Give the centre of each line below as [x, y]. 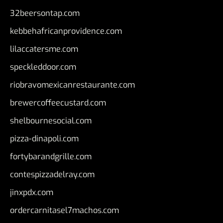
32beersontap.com [45, 13]
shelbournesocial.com [51, 121]
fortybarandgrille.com [51, 157]
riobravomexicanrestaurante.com [72, 85]
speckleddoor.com [43, 67]
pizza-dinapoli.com [44, 139]
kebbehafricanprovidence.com [66, 31]
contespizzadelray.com [52, 175]
